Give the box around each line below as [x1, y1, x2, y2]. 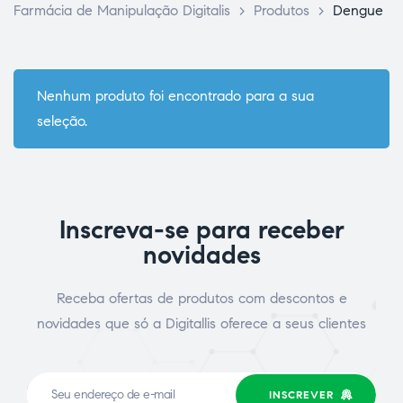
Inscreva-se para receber [58, 213, 345, 246]
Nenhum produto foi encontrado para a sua [36, 86, 314, 104]
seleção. [36, 112, 87, 130]
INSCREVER [268, 387, 334, 401]
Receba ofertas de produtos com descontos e [56, 289, 347, 307]
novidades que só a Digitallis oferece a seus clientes [37, 314, 366, 332]
